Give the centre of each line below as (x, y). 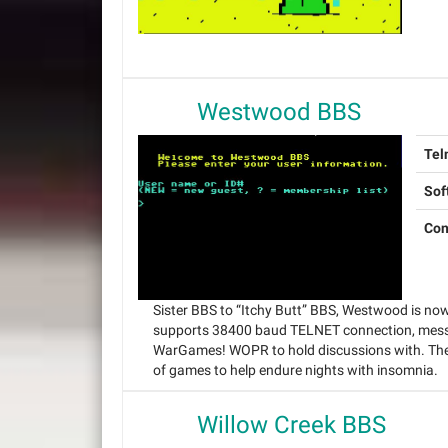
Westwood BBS (279, 112)
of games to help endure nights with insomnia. (295, 369)
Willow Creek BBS (291, 424)
